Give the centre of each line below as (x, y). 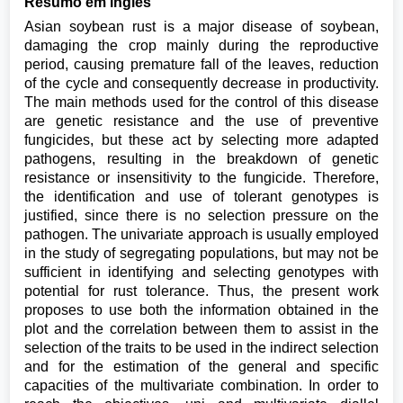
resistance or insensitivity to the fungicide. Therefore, (201, 178)
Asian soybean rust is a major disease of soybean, (201, 27)
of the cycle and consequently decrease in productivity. (201, 84)
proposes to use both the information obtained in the (201, 310)
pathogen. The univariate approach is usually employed (201, 235)
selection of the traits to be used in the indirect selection (201, 348)
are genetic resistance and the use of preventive (201, 121)
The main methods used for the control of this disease (201, 103)
